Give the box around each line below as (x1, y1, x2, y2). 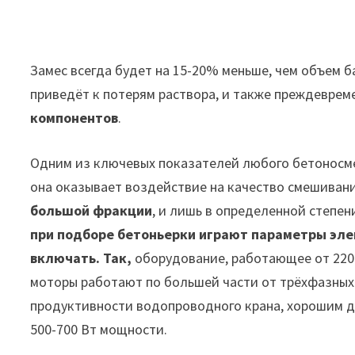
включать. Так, (30, 249, 132, 268)
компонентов (30, 109, 119, 128)
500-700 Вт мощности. (30, 320, 168, 339)
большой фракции (30, 201, 153, 220)
